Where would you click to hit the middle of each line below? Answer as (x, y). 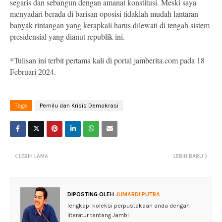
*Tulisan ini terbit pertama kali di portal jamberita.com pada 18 (107, 60)
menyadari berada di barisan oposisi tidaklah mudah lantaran (104, 14)
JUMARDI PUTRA (137, 194)
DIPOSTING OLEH (91, 194)
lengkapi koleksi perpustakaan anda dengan (129, 206)
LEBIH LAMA (33, 156)
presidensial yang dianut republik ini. (67, 36)
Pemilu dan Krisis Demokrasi (79, 106)
